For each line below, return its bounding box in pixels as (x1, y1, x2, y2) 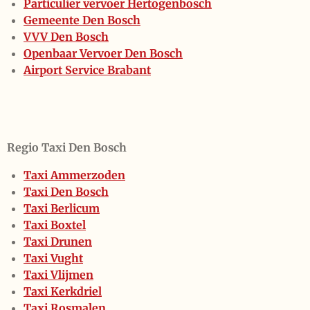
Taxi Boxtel (24, 218, 86, 232)
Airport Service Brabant (24, 63, 151, 77)
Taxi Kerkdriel (24, 284, 102, 299)
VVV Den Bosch (24, 30, 109, 44)
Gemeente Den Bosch (24, 13, 140, 28)
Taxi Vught (24, 251, 83, 266)
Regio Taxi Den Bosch (7, 140, 129, 155)
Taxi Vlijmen (24, 268, 93, 282)
